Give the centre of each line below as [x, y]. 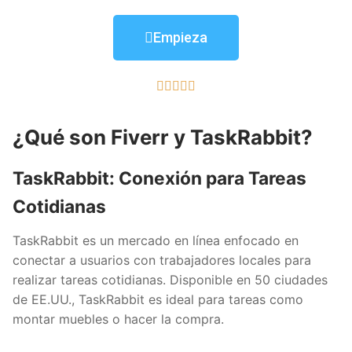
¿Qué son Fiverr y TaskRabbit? [163, 137]
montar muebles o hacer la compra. [118, 319]
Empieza [180, 37]
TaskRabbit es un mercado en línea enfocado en [156, 240]
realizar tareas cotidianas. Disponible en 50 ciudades [170, 279]
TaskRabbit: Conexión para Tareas [159, 178]
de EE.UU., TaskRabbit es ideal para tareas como [158, 299]
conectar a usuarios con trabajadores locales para [162, 260]
